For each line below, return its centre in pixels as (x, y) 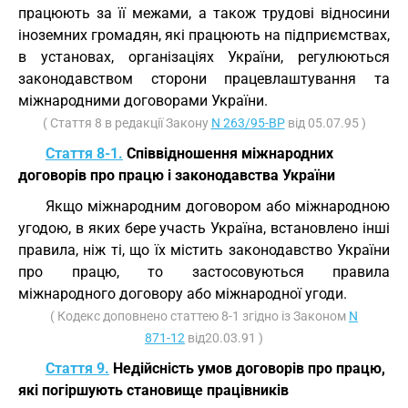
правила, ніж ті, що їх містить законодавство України (204, 250)
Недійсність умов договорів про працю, (247, 368)
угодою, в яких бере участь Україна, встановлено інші (204, 228)
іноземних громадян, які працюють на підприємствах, (204, 35)
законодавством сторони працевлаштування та (204, 79)
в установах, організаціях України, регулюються (204, 57)
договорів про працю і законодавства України (177, 175)
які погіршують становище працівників (153, 390)
